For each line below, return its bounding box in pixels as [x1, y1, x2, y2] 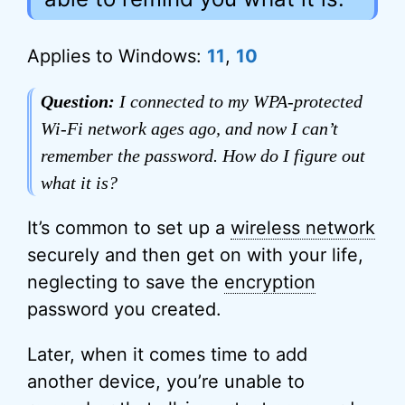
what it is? [41, 173, 118, 193]
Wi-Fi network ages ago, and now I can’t [41, 118, 338, 138]
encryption [224, 271, 316, 293]
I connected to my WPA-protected [115, 91, 363, 111]
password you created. [27, 298, 221, 320]
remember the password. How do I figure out [41, 146, 365, 165]
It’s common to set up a [27, 217, 231, 239]
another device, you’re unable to [27, 371, 305, 392]
